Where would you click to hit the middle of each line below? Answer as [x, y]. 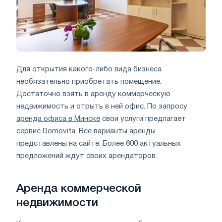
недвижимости [57, 203]
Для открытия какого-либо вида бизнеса [89, 69]
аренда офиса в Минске [58, 119]
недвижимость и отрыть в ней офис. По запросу [102, 106]
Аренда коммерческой [79, 189]
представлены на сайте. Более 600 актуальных [99, 143]
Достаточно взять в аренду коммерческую [93, 94]
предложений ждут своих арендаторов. [87, 156]
